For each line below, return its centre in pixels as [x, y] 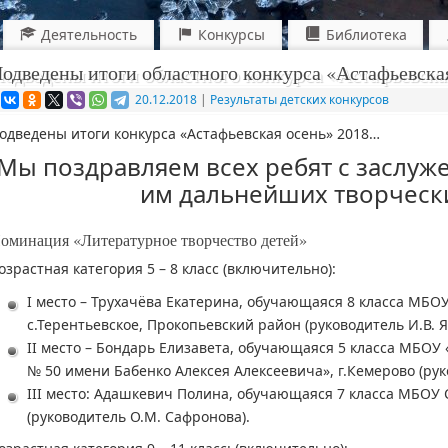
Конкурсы [231, 34]
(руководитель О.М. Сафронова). [138, 416]
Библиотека [366, 34]
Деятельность [89, 34]
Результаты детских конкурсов [299, 99]
